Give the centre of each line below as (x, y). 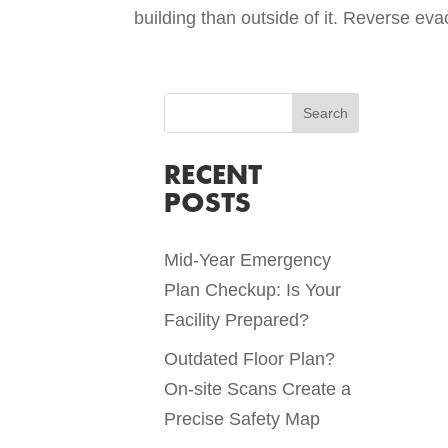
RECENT (213, 177)
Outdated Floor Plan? (250, 359)
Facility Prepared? (237, 320)
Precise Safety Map (242, 419)
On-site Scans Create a (258, 389)
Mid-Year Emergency (248, 260)
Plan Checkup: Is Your (253, 290)
